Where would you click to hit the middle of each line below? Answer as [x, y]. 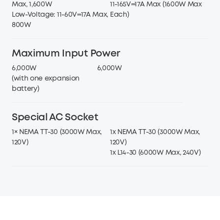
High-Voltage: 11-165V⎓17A [53, 33]
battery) [26, 128]
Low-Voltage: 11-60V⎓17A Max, [60, 54]
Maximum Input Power [66, 93]
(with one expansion [46, 118]
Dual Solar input [137, 33]
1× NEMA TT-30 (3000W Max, [57, 171]
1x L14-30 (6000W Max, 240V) [155, 192]
